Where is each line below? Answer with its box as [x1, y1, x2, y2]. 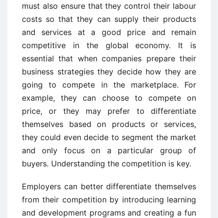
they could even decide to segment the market [22, 132, 196, 143]
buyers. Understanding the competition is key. [22, 159, 191, 169]
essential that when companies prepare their [22, 54, 196, 64]
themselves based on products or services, [22, 119, 196, 129]
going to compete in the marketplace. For [22, 80, 196, 90]
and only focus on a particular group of [22, 145, 196, 156]
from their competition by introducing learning [22, 195, 196, 205]
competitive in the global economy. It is [22, 40, 196, 51]
